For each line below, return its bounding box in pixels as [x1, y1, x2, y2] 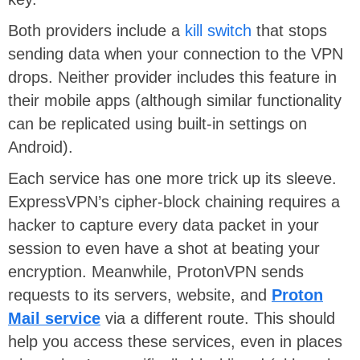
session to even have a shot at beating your [8, 239, 320, 258]
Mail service [8, 309, 100, 328]
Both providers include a [8, 22, 185, 40]
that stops [252, 22, 327, 40]
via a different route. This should [100, 309, 335, 328]
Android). [8, 138, 73, 157]
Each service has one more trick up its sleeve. [8, 170, 337, 188]
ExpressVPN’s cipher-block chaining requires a [8, 193, 340, 211]
